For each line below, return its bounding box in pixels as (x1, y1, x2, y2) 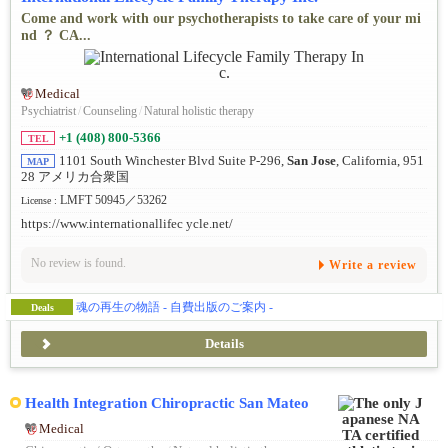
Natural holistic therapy (144, 103, 254, 118)
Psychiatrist (21, 103, 76, 118)
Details (204, 336, 244, 351)
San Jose (287, 153, 336, 168)
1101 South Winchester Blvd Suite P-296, (59, 153, 287, 168)
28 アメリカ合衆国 (21, 169, 129, 184)
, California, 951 (336, 153, 424, 168)
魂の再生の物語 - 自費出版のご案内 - (76, 299, 273, 314)
